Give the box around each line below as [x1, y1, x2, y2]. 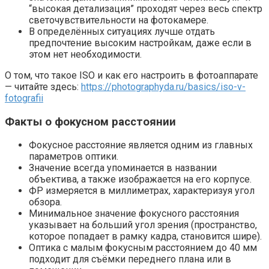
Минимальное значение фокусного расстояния [29, 208, 239, 220]
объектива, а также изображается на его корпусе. [29, 174, 252, 186]
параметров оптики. [29, 151, 118, 163]
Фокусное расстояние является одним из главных [29, 139, 253, 151]
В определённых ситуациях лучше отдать [29, 26, 215, 37]
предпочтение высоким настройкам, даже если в [29, 37, 252, 49]
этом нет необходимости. [29, 49, 142, 60]
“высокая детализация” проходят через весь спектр [29, 3, 262, 14]
